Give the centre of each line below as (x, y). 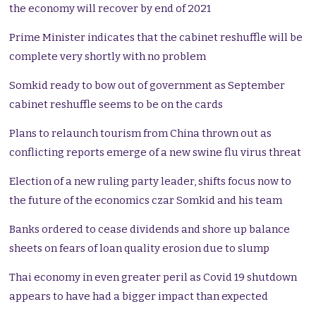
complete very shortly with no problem (108, 57)
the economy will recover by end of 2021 (110, 9)
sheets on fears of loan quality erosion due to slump (140, 249)
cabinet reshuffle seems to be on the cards (116, 105)
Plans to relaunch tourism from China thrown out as (141, 134)
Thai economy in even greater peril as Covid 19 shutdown (153, 278)
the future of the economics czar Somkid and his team (146, 201)
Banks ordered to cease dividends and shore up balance (150, 230)
